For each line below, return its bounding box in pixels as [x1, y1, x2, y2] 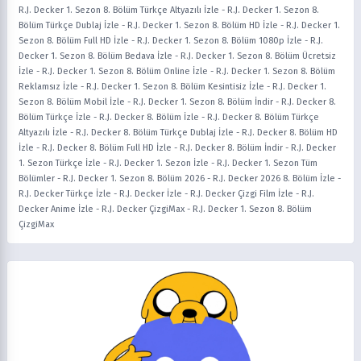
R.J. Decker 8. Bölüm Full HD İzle [42, 143, 172, 153]
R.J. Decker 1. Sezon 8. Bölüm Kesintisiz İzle [86, 81, 264, 92]
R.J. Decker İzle [119, 189, 182, 199]
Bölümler [19, 173, 55, 184]
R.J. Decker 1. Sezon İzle [109, 158, 209, 168]
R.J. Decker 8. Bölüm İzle [99, 112, 199, 122]
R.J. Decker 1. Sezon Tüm [217, 158, 317, 168]
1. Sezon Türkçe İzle [19, 158, 101, 168]
